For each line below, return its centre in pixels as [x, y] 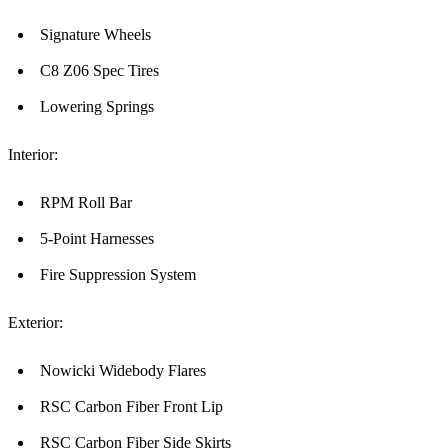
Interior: [33, 155]
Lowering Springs [97, 107]
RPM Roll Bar [86, 203]
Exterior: [35, 323]
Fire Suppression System [118, 275]
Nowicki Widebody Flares [123, 371]
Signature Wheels [95, 35]
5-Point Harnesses [97, 239]
